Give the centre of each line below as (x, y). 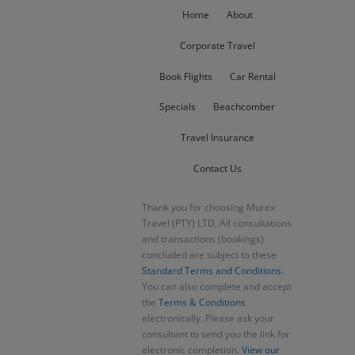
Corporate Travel (217, 45)
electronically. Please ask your (208, 318)
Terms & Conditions (202, 302)
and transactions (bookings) (203, 239)
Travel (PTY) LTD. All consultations (217, 223)
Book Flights (185, 76)
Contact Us (217, 168)
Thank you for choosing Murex (208, 207)
